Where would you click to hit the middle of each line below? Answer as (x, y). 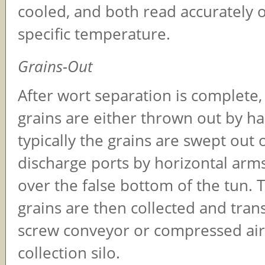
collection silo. (69, 253)
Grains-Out (55, 66)
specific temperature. (94, 34)
